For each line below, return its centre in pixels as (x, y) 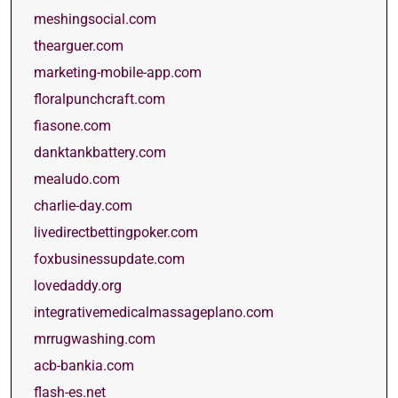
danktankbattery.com (100, 152)
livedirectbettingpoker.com (116, 232)
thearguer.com (79, 46)
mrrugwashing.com (95, 339)
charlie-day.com (83, 206)
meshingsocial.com (95, 19)
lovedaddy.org (78, 286)
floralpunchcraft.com (99, 99)
